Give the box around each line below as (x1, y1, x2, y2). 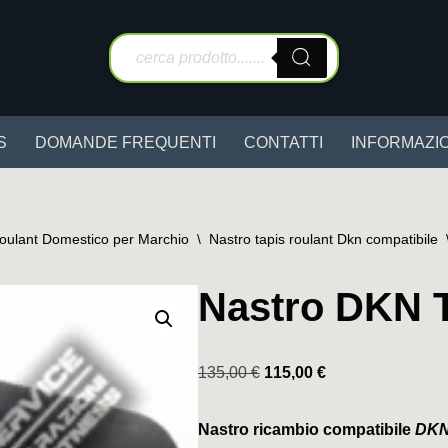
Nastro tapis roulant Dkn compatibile (209, 231, 438, 247)
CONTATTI (244, 134, 323, 151)
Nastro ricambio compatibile (197, 421, 415, 438)
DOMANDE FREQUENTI (35, 134, 216, 151)
